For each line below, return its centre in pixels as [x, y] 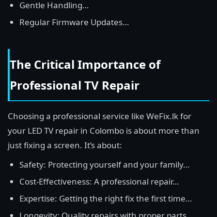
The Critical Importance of [85, 64]
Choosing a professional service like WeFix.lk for [100, 116]
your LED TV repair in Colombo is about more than [104, 131]
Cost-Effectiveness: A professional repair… [99, 181]
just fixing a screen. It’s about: [65, 145]
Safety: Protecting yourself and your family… [104, 164]
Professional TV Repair [75, 85]
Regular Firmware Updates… [74, 22]
